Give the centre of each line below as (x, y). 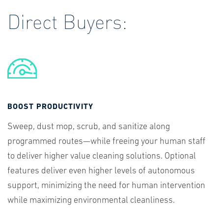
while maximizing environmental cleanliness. (91, 200)
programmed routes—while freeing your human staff (106, 141)
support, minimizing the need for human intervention (106, 186)
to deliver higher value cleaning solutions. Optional (102, 156)
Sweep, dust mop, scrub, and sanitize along (89, 127)
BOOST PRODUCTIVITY (50, 107)
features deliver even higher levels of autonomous (101, 171)
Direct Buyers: (67, 21)
